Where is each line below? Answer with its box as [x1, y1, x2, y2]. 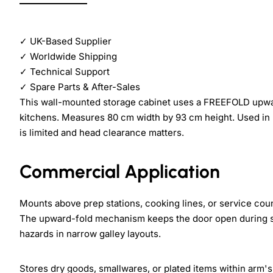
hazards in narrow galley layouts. [19, 227, 161, 239]
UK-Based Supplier [27, 35, 112, 47]
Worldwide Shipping [27, 50, 117, 62]
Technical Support [27, 65, 110, 77]
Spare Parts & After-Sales [27, 80, 140, 93]
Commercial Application [19, 160, 220, 183]
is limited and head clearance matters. [19, 126, 184, 138]
